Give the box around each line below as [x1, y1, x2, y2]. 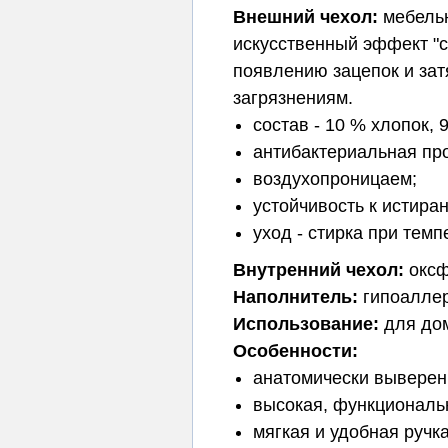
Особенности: [233, 341, 358, 361]
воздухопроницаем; [253, 169, 417, 189]
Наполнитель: [233, 287, 358, 307]
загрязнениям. [233, 88, 353, 108]
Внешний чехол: [233, 7, 378, 27]
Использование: [233, 314, 379, 334]
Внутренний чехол [233, 260, 398, 280]
